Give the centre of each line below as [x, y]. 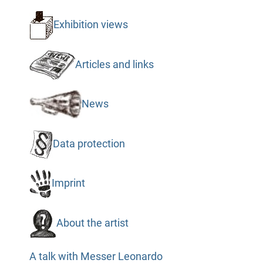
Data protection [89, 144]
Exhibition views [90, 24]
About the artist [92, 223]
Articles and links [114, 64]
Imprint [68, 183]
